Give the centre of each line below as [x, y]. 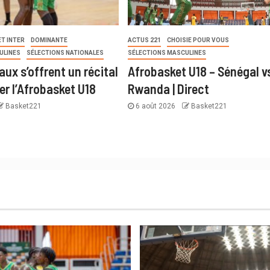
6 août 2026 [155, 106]
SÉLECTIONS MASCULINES [167, 53]
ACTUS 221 [144, 40]
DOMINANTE [49, 40]
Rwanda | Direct [168, 89]
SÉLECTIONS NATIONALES [65, 53]
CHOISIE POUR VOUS [198, 40]
